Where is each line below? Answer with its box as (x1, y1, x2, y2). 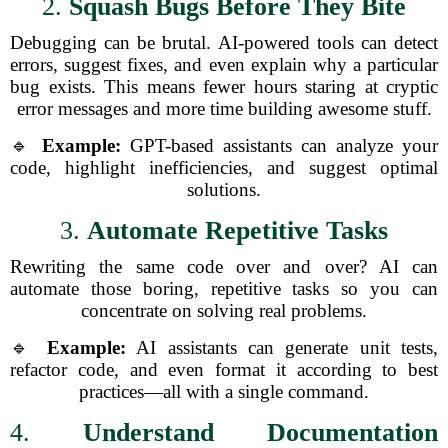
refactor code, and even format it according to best (10, 359, 438, 380)
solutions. (187, 179, 261, 200)
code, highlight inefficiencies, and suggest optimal (10, 157, 438, 178)
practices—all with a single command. (79, 381, 369, 402)
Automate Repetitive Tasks (87, 216, 388, 245)
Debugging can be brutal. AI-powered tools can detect (10, 32, 438, 53)
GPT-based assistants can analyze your (121, 135, 438, 156)
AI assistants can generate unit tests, (125, 337, 438, 358)
